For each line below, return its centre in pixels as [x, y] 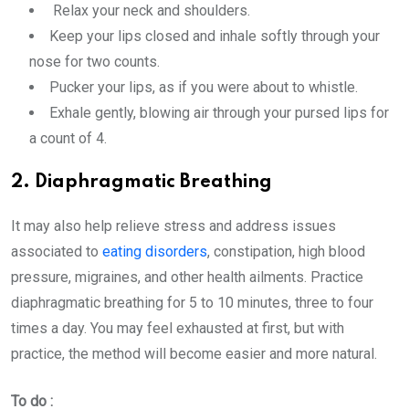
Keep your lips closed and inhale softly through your [215, 36]
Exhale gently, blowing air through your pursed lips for [219, 113]
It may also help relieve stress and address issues [173, 226]
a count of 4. [68, 138]
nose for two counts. [94, 62]
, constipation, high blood [286, 252]
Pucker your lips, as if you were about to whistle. [204, 87]
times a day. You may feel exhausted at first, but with [178, 328]
